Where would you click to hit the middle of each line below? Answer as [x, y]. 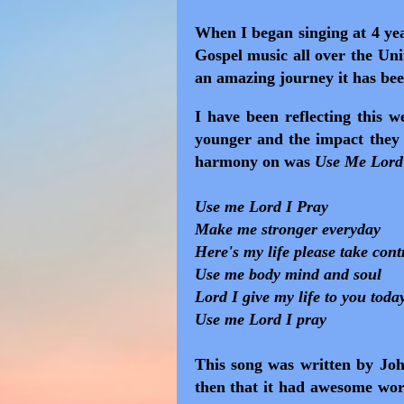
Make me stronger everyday [289, 229]
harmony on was [254, 161]
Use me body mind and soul [288, 274]
